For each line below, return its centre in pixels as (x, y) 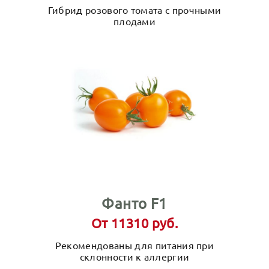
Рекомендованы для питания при (134, 245)
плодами (134, 21)
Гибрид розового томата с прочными (134, 10)
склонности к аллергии (134, 256)
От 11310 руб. (134, 223)
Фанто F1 (134, 203)
